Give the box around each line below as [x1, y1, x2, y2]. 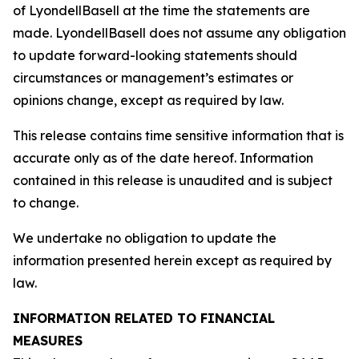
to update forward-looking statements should [13, 47, 297, 63]
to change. [13, 195, 79, 211]
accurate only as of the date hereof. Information [13, 150, 313, 166]
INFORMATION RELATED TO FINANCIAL [13, 310, 275, 326]
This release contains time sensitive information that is [13, 127, 344, 143]
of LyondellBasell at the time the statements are [13, 2, 310, 18]
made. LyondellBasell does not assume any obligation [13, 25, 346, 41]
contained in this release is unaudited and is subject [13, 172, 333, 188]
